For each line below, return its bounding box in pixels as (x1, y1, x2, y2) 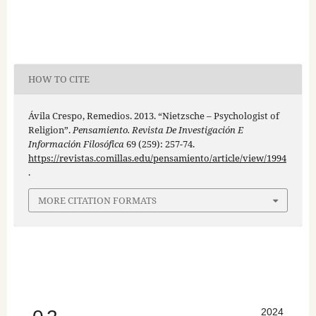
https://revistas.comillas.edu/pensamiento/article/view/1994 (28, 151, 286, 164)
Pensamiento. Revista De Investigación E (72, 123, 243, 136)
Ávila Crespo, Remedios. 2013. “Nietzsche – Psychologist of (28, 109, 279, 122)
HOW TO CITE (28, 73, 90, 86)
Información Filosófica (28, 137, 124, 150)
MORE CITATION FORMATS (38, 194, 157, 207)
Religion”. (28, 123, 73, 136)
